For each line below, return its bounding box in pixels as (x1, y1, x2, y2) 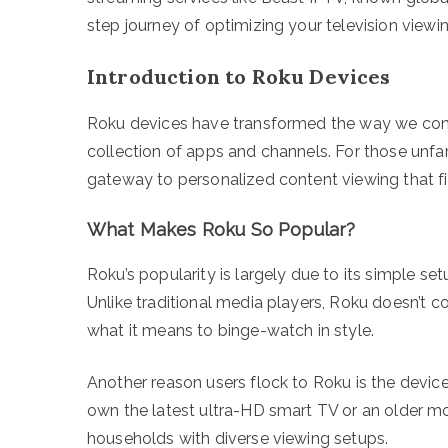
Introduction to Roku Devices (87, 63, 391, 89)
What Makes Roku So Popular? (87, 218, 356, 240)
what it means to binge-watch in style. (87, 320, 375, 340)
